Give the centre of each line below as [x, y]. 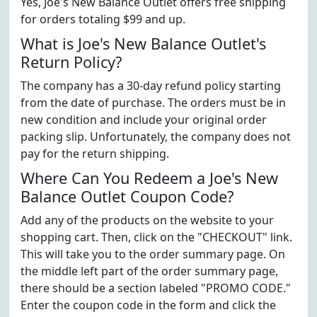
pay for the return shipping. [95, 154]
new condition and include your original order [144, 120]
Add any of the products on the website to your [147, 220]
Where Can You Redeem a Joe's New [149, 178]
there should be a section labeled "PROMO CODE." [156, 288]
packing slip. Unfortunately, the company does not [156, 137]
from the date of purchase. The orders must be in [153, 103]
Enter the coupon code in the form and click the [148, 305]
